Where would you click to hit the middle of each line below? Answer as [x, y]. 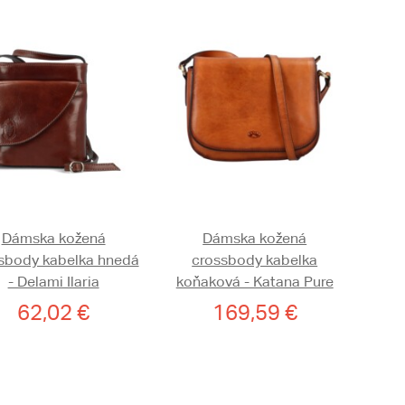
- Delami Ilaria [53, 282]
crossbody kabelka [255, 260]
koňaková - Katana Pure [254, 282]
